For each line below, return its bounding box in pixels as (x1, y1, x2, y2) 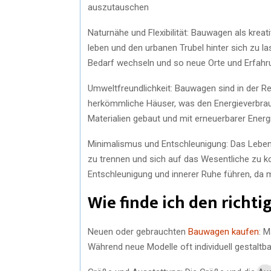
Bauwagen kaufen (188, 226, 259, 237)
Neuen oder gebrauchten (88, 226, 188, 237)
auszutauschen (88, 1, 149, 13)
